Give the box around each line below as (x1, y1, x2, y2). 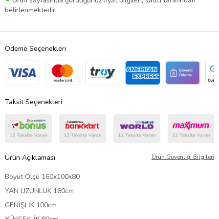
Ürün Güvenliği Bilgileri (152, 153, 214, 161)
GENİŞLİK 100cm (5, 200, 57, 210)
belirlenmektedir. (5, 5, 57, 15)
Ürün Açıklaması (5, 153, 55, 162)
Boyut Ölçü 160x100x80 (5, 172, 80, 181)
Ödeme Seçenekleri (5, 44, 66, 53)
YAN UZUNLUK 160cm (5, 186, 76, 196)
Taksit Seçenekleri (5, 97, 62, 107)
